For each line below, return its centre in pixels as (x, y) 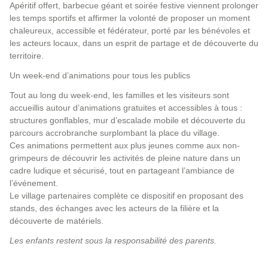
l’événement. (34, 183)
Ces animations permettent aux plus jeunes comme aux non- (125, 145)
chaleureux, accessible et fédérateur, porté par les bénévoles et (130, 31)
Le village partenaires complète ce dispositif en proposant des (127, 196)
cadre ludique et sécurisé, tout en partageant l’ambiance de (122, 170)
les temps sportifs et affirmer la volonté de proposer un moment (130, 18)
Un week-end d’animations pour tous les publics (100, 75)
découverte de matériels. (57, 221)
